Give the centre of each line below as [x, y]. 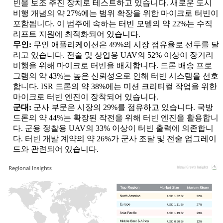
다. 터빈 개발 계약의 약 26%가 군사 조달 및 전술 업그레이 [115, 139]
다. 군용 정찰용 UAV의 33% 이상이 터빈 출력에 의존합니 [113, 128]
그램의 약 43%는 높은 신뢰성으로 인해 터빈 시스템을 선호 [116, 76]
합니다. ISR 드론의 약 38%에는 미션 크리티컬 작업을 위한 [115, 87]
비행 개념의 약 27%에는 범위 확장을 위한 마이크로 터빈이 [116, 13]
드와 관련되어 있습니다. [56, 149]
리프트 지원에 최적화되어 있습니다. [77, 34]
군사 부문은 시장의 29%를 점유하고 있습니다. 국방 [123, 108]
